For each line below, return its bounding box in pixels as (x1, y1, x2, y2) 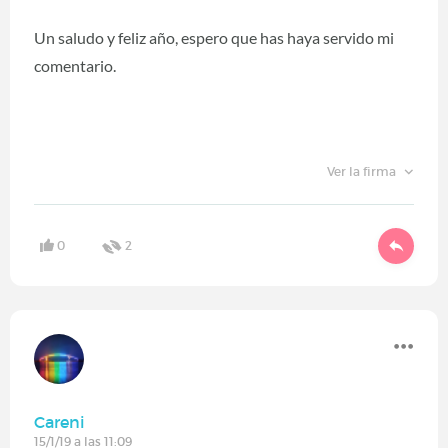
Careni (34, 411, 85, 432)
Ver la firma (326, 164, 399, 180)
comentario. (34, 56, 116, 76)
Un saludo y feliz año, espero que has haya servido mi (34, 28, 394, 48)
